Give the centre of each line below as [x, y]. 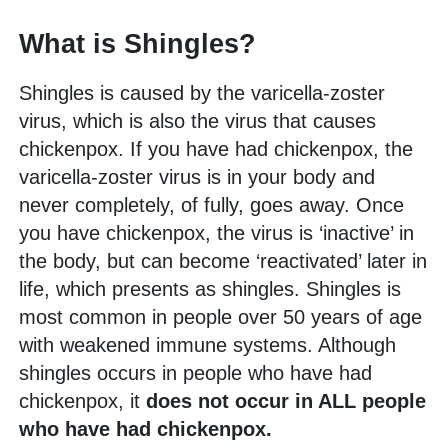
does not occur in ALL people [286, 400]
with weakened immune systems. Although [207, 344]
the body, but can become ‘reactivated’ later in [223, 260]
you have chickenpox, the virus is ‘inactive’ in [216, 232]
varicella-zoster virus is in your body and [197, 176]
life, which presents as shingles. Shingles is [210, 288]
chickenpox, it [82, 400]
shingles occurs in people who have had [195, 372]
